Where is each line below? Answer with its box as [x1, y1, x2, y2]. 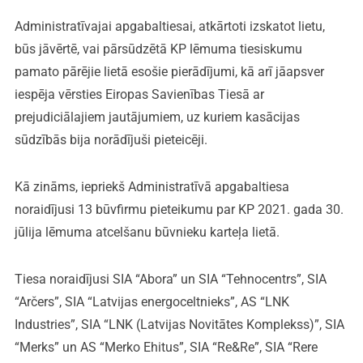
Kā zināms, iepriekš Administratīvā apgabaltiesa [14, 178, 289, 194]
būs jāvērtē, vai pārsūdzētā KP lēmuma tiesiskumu [14, 41, 302, 57]
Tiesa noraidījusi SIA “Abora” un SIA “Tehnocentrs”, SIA [14, 271, 327, 287]
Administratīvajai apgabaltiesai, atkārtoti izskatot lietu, [14, 18, 325, 34]
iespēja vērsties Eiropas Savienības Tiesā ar [14, 86, 264, 102]
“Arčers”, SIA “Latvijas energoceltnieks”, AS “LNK [14, 293, 289, 310]
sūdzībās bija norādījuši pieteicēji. [14, 131, 207, 147]
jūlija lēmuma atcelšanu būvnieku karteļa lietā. [14, 224, 280, 240]
